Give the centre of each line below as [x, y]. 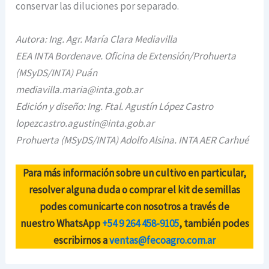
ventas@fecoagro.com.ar [162, 240]
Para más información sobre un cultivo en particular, [134, 173]
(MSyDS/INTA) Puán [57, 72]
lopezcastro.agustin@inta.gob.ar [85, 123]
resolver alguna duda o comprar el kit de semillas [134, 190]
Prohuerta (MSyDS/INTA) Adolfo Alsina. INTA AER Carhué [132, 140]
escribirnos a [81, 240]
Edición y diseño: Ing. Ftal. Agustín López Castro [115, 106]
